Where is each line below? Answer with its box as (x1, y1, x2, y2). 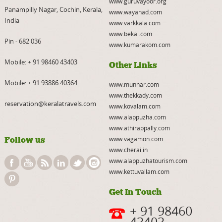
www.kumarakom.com (109, 41, 170, 49)
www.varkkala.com (109, 19, 161, 27)
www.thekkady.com (109, 91, 162, 99)
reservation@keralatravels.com (4, 99, 96, 108)
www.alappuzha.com (109, 113, 166, 121)
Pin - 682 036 (4, 37, 41, 46)
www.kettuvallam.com (109, 167, 169, 175)
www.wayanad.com (109, 8, 162, 16)
